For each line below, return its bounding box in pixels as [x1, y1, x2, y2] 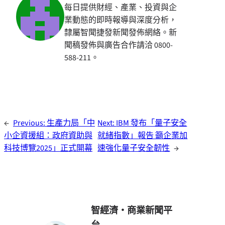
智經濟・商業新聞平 [91, 204, 173, 217]
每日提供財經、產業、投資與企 [64, 2, 177, 14]
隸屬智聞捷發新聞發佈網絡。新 [64, 27, 177, 39]
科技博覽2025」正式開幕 [4, 142, 92, 154]
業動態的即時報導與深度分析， [64, 15, 177, 26]
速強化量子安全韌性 [97, 142, 170, 154]
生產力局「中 [47, 117, 95, 129]
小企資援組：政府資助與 [4, 130, 92, 142]
